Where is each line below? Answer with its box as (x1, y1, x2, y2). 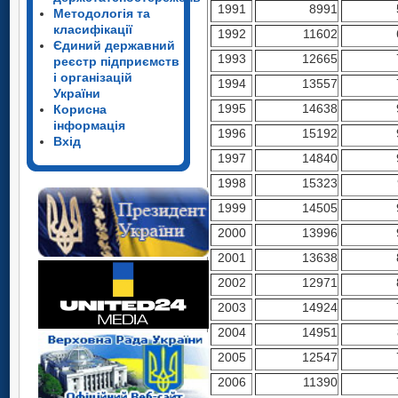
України (53, 86, 100, 100)
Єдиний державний (53, 38, 175, 52)
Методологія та (53, 6, 150, 20)
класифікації (53, 22, 132, 36)
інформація (53, 118, 125, 132)
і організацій (53, 70, 132, 84)
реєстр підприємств (53, 54, 179, 68)
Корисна (53, 102, 107, 116)
